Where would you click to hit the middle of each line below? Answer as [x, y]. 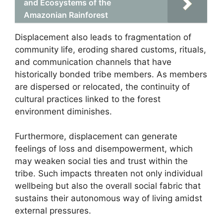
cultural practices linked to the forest [88, 99]
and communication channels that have [93, 62]
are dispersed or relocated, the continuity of [102, 86]
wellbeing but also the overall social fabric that [108, 186]
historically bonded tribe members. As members [111, 74]
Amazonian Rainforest [66, 15]
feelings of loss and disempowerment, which [104, 149]
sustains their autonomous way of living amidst [109, 198]
